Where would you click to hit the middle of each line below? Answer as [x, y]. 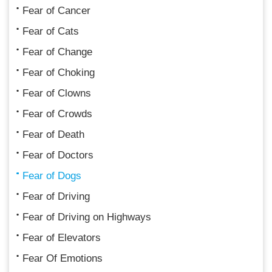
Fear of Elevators [62, 237]
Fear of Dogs [52, 175]
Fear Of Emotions [63, 258]
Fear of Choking [59, 72]
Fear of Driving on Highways [87, 217]
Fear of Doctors [58, 155]
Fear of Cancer [56, 10]
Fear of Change [57, 52]
